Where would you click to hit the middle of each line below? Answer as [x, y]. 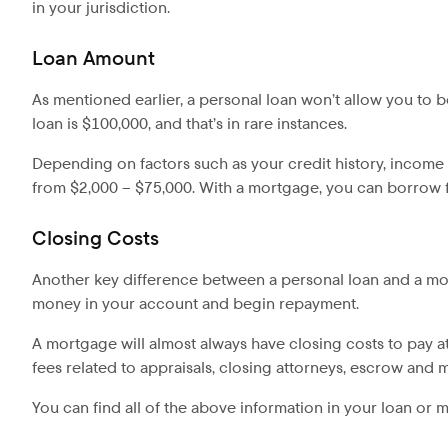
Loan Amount [93, 58]
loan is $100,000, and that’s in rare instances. [191, 124]
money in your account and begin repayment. [195, 304]
